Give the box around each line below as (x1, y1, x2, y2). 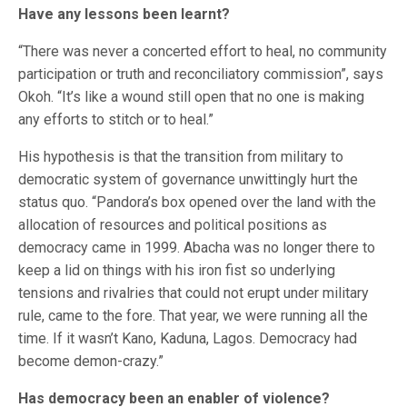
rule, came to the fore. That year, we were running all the (18, 307, 368, 324)
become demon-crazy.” (18, 352, 164, 370)
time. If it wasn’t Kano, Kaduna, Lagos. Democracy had (18, 330, 357, 347)
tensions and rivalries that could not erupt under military (18, 284, 369, 302)
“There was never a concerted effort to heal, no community (18, 43, 387, 60)
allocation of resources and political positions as (18, 216, 327, 233)
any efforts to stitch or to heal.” (18, 111, 213, 128)
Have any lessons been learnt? (18, 5, 230, 23)
